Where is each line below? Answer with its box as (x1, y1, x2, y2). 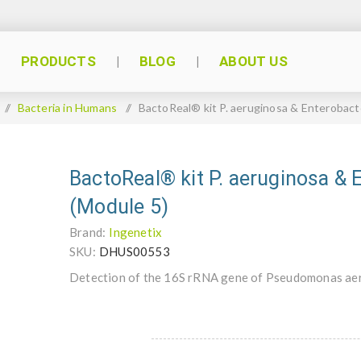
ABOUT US (219, 53, 288, 69)
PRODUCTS (21, 53, 96, 69)
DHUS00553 (99, 244, 170, 259)
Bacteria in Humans (17, 101, 118, 114)
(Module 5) (69, 195, 168, 218)
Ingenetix (109, 225, 163, 239)
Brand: (69, 225, 106, 239)
